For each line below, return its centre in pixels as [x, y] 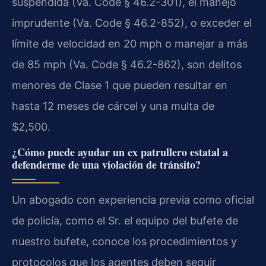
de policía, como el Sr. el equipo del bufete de [125, 220]
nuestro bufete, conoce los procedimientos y [124, 241]
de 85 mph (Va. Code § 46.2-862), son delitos [127, 64]
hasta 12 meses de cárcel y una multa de [113, 106]
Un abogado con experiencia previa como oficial [133, 199]
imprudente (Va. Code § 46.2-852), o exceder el [132, 23]
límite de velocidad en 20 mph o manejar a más [130, 43]
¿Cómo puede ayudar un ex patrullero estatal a [120, 152]
